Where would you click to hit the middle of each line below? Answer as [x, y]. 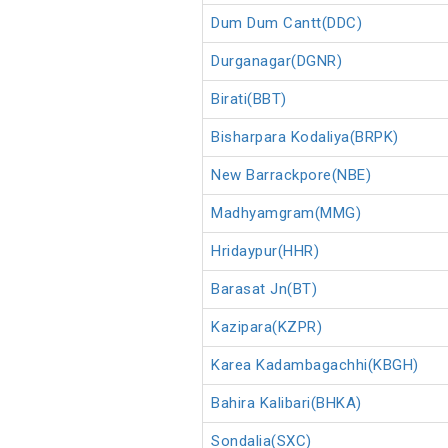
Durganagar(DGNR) [276, 61]
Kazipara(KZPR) [266, 327]
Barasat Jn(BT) [264, 289]
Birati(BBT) [249, 99]
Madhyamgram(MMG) [286, 213]
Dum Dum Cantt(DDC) [286, 23]
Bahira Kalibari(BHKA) [286, 403]
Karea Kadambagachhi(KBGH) [315, 365]
